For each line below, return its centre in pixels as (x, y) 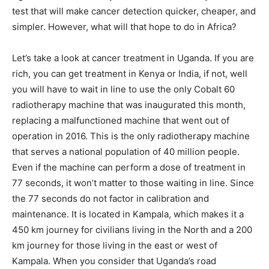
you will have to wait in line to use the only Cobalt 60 (123, 89)
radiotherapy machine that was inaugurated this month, (129, 105)
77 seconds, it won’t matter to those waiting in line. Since (133, 183)
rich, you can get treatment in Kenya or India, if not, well (130, 74)
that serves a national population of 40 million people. (126, 152)
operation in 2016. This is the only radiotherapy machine (131, 136)
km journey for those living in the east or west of (115, 245)
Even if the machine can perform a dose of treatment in (129, 167)
